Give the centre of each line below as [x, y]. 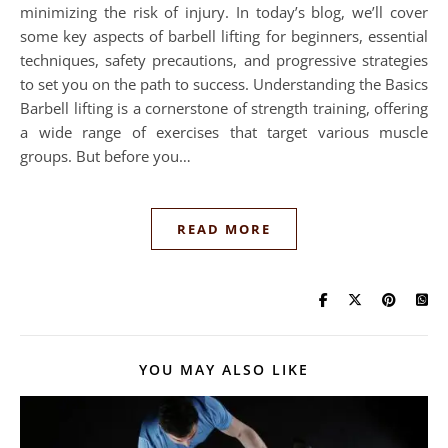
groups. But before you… [105, 155]
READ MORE [224, 228]
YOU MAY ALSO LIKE [224, 369]
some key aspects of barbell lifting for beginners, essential [224, 35]
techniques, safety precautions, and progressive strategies [224, 59]
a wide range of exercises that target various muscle [224, 131]
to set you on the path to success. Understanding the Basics [224, 83]
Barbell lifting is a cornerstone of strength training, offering [224, 107]
